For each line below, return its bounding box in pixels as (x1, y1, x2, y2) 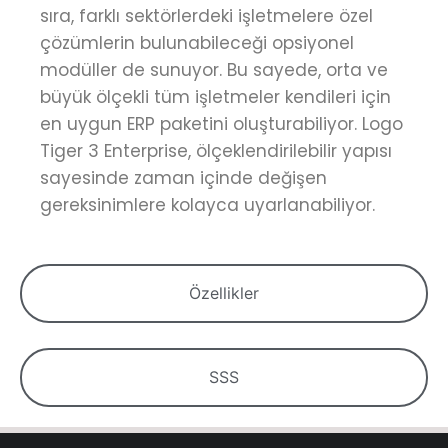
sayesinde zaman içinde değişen (40, 166, 327, 190)
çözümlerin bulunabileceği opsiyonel (40, 31, 354, 55)
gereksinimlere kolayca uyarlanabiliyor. (40, 193, 375, 217)
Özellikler (189, 283, 259, 303)
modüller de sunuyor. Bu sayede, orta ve (40, 58, 388, 82)
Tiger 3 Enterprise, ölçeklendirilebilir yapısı (40, 139, 392, 163)
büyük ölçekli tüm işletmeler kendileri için (40, 85, 391, 109)
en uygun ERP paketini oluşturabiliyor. (40, 112, 362, 136)
